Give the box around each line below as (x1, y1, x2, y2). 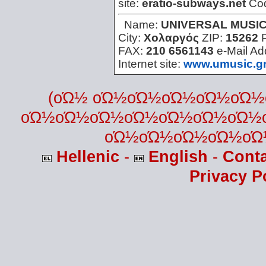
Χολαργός (144, 31, 199, 45)
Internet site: (118, 58, 183, 71)
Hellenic (51, 148, 124, 166)
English (143, 148, 213, 166)
